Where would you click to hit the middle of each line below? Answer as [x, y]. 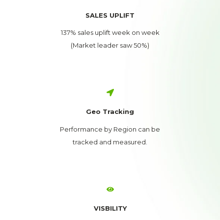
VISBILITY [110, 208]
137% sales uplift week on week [110, 33]
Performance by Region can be [110, 129]
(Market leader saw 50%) [110, 45]
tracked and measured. [110, 142]
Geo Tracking [110, 112]
